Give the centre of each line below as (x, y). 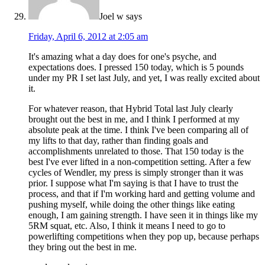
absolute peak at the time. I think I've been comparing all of (138, 130)
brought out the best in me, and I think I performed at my (134, 119)
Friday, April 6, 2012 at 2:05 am (88, 36)
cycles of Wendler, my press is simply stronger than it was (136, 172)
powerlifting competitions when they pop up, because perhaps (144, 236)
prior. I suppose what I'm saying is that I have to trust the (133, 183)
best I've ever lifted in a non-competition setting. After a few (140, 161)
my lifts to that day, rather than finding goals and (118, 140)
